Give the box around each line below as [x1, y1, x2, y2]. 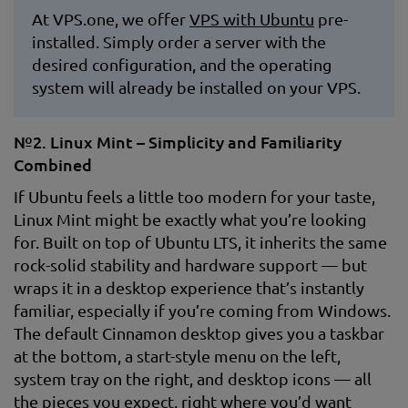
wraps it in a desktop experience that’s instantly [14, 278, 364, 297]
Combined [14, 155, 92, 174]
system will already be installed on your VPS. [32, 77, 361, 97]
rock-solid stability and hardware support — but [14, 255, 367, 274]
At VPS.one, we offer [32, 9, 189, 28]
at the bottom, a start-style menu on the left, [14, 346, 341, 365]
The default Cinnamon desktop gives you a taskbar [14, 323, 384, 342]
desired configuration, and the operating [32, 55, 331, 74]
